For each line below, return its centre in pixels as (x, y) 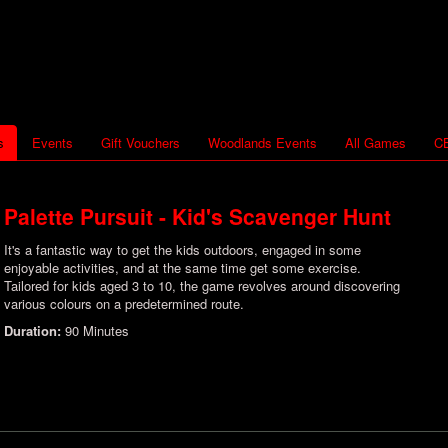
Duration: (34, 330)
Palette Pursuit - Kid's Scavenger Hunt (197, 216)
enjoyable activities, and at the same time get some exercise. (182, 267)
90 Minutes (97, 330)
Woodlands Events (262, 142)
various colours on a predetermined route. (124, 303)
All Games (375, 142)
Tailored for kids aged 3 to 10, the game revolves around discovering (202, 285)
